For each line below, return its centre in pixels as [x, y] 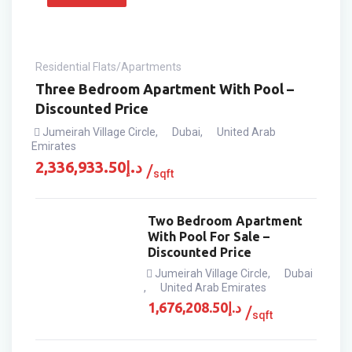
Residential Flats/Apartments [108, 67]
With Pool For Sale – [209, 236]
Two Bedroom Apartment [225, 221]
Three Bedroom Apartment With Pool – [165, 89]
